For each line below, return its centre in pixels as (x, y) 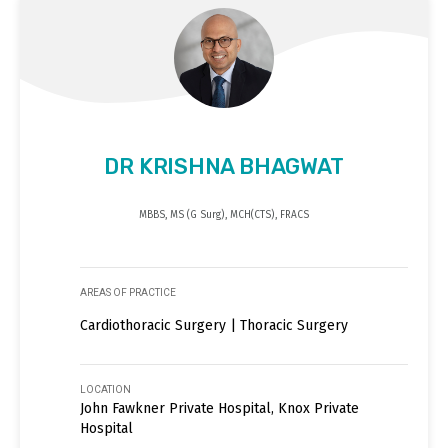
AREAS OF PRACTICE (128, 292)
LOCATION (105, 389)
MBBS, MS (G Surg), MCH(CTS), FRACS (224, 214)
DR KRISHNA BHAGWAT (224, 166)
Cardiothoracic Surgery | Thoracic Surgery (214, 325)
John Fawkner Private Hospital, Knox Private (219, 408)
